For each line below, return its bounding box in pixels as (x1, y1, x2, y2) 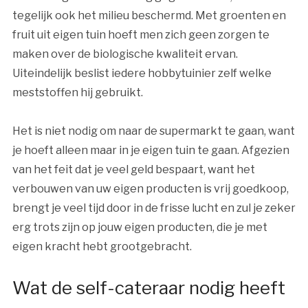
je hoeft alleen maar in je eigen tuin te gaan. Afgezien (12, 144, 289, 157)
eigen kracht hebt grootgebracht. (12, 240, 192, 254)
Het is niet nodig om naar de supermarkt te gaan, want (12, 124, 295, 138)
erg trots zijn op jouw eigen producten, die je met (12, 221, 267, 234)
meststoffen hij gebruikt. (12, 86, 143, 100)
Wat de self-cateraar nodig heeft (12, 277, 285, 299)
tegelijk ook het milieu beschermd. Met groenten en (12, 9, 286, 23)
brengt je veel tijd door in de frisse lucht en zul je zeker (12, 201, 296, 215)
